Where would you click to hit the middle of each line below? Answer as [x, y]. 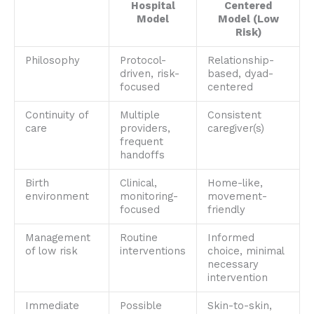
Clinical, [138, 183]
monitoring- [149, 197]
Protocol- [143, 61]
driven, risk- [149, 74]
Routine [138, 238]
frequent [141, 142]
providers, [145, 129]
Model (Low [248, 19]
